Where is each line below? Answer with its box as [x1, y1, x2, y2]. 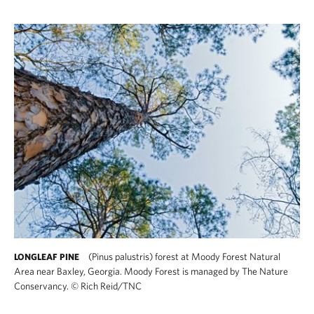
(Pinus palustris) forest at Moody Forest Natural [86, 250, 280, 262]
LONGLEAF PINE [14, 251, 79, 262]
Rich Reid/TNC [78, 280, 142, 292]
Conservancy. [14, 280, 71, 292]
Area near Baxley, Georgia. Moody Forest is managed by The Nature [14, 265, 288, 277]
